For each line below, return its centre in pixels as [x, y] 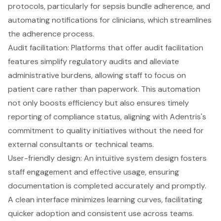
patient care [30, 89]
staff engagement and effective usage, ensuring [93, 172]
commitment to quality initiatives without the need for [106, 130]
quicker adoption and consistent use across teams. [101, 213]
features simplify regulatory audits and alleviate [93, 61]
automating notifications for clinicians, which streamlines [110, 20]
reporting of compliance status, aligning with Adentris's [107, 116]
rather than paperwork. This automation [127, 89]
